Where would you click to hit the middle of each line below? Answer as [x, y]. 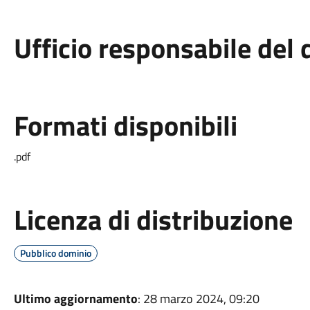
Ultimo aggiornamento [75, 299]
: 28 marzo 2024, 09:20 [198, 299]
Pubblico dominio [55, 253]
